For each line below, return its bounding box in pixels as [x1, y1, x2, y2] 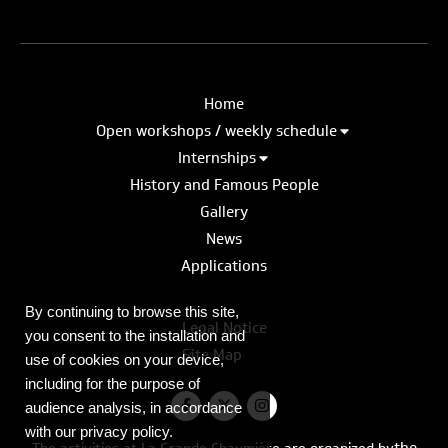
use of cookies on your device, [25, 351, 224, 368]
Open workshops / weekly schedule [96, 119, 337, 142]
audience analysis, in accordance [25, 399, 242, 416]
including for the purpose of [25, 375, 200, 392]
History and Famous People [129, 173, 319, 196]
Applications [181, 254, 267, 277]
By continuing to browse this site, [25, 303, 239, 320]
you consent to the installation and [25, 327, 245, 344]
